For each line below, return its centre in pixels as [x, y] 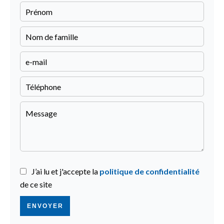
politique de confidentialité [149, 171]
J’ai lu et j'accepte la [65, 171]
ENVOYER [45, 206]
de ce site [36, 184]
